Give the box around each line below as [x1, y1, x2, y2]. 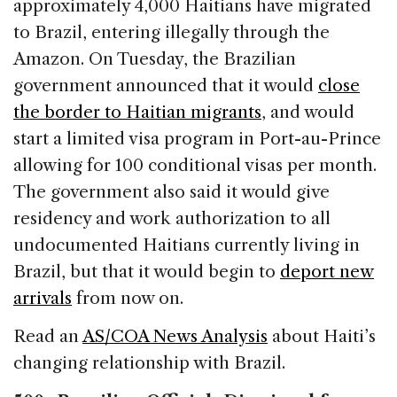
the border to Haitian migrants [13, 101, 261, 122]
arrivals [13, 287, 72, 308]
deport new [280, 261, 374, 282]
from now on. [72, 287, 188, 308]
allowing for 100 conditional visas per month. [13, 154, 377, 175]
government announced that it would [13, 74, 318, 96]
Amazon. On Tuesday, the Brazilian [13, 48, 296, 69]
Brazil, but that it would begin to [13, 261, 280, 282]
